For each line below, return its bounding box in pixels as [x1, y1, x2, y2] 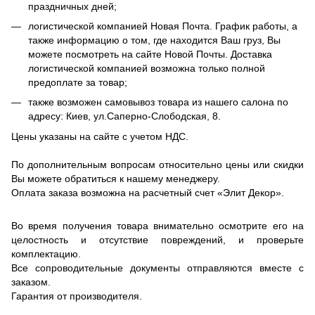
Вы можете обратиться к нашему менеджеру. [11, 172, 220, 184]
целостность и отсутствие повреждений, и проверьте [11, 233, 304, 245]
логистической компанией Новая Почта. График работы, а [28, 20, 297, 32]
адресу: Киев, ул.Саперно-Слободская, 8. [28, 110, 221, 122]
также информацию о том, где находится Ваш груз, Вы [28, 34, 281, 46]
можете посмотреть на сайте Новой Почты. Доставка [28, 48, 272, 60]
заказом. [11, 276, 51, 288]
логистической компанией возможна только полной [28, 62, 265, 74]
